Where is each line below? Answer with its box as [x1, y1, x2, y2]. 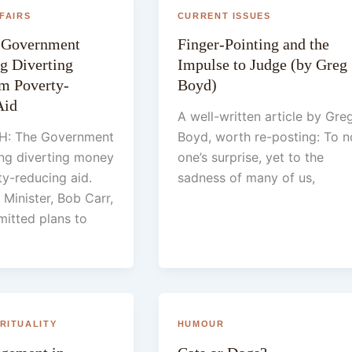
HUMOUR [177, 319, 225, 329]
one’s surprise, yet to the [177, 149, 324, 166]
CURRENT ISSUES [177, 10, 271, 20]
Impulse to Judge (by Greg [177, 56, 347, 74]
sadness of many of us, [177, 170, 315, 186]
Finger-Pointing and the [177, 35, 329, 53]
